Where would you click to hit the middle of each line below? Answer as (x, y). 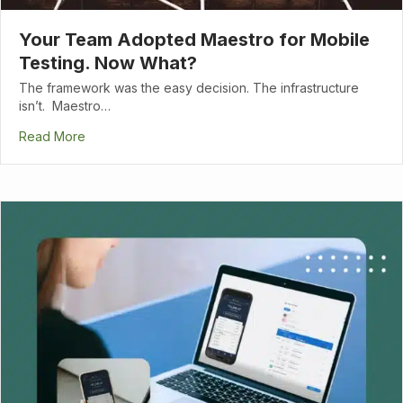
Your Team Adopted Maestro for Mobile (194, 39)
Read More (52, 136)
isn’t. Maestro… (65, 105)
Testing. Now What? (108, 63)
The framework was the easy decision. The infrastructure (189, 87)
